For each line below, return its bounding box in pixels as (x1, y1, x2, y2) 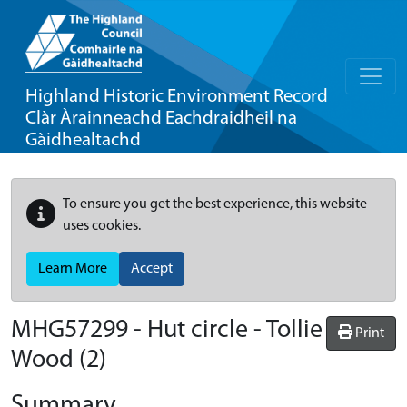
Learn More (38, 262, 107, 276)
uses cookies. (63, 219, 141, 233)
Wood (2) (11, 348, 106, 373)
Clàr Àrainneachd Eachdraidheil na (25, 109, 297, 128)
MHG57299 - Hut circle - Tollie (11, 318, 323, 343)
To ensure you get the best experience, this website (63, 197, 367, 212)
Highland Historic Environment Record (25, 87, 328, 106)
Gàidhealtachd (25, 131, 141, 150)
